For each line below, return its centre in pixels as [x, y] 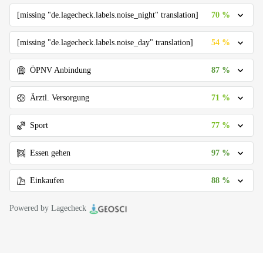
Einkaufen [47, 181]
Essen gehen [50, 153]
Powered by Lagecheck [48, 208]
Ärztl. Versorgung [60, 98]
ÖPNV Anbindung [60, 70]
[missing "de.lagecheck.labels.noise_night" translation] [108, 15]
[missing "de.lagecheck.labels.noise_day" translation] [105, 43]
